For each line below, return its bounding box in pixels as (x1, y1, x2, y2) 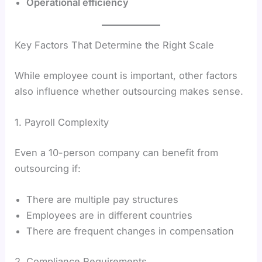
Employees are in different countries (26, 209, 193, 222)
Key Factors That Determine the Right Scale (15, 39, 215, 51)
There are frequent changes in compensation (26, 225, 235, 237)
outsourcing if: (15, 162, 81, 174)
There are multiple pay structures (26, 194, 179, 206)
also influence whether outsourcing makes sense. (15, 85, 244, 97)
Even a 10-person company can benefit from (15, 146, 219, 158)
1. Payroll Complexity (15, 116, 109, 129)
